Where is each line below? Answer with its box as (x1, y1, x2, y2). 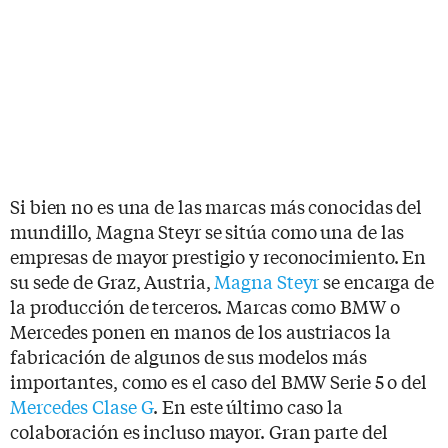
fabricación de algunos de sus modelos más (10, 343, 367, 369)
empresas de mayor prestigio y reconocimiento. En (10, 243, 427, 269)
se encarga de (319, 268, 434, 294)
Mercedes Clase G (10, 393, 154, 419)
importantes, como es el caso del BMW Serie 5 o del (10, 368, 427, 394)
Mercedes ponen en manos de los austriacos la (10, 318, 391, 344)
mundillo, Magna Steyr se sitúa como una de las (10, 218, 405, 244)
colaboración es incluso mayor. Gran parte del (10, 418, 388, 444)
